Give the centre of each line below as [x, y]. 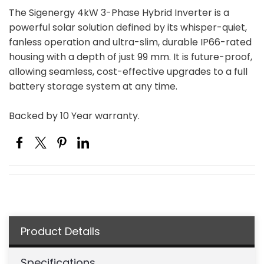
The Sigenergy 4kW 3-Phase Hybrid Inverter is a [119, 13]
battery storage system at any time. [93, 86]
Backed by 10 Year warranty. [74, 116]
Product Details [60, 231]
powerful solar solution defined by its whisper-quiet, [128, 27]
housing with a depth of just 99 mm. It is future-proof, [131, 57]
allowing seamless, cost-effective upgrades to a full [128, 72]
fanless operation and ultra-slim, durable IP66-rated [130, 42]
